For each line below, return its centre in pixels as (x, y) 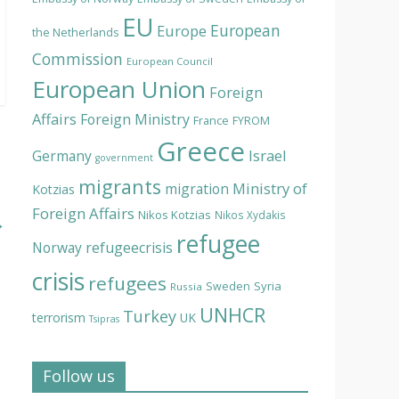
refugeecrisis (129, 248)
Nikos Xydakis (250, 215)
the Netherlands (75, 33)
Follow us (79, 376)
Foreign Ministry (135, 120)
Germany (62, 156)
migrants (120, 187)
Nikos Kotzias (175, 215)
